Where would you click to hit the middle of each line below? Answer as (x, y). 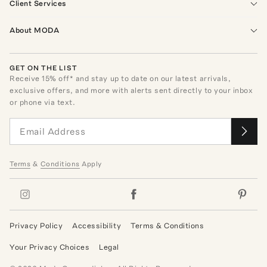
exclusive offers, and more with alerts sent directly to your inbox (131, 90)
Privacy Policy (36, 225)
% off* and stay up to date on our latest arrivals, (140, 78)
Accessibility (97, 225)
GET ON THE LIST (43, 68)
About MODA (35, 30)
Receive (26, 78)
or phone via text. (43, 102)
